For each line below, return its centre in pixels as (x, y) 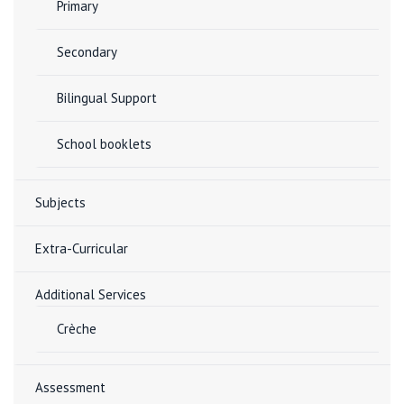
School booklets (104, 144)
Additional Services (91, 294)
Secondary (87, 52)
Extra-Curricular (82, 248)
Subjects (60, 202)
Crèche (77, 329)
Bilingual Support (107, 98)
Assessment (70, 387)
